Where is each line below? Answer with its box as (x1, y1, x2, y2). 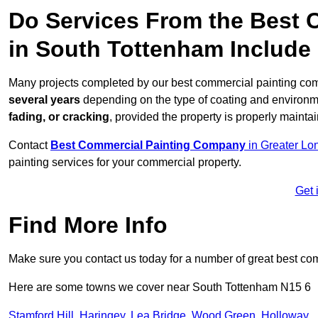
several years (9, 94, 80, 106)
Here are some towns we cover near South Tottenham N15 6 (9, 281, 311, 294)
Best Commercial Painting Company (50, 139, 246, 152)
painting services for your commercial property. (9, 156, 241, 169)
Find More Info (9, 212, 168, 238)
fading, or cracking (9, 111, 109, 124)
